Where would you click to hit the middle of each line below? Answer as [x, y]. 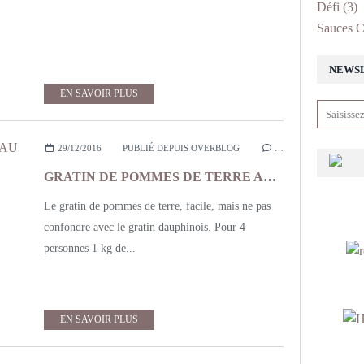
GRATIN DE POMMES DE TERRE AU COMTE [270, 177]
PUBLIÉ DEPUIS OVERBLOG [181, 148]
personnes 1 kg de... [90, 248]
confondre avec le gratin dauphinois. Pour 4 [145, 227]
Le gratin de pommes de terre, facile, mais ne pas [157, 206]
